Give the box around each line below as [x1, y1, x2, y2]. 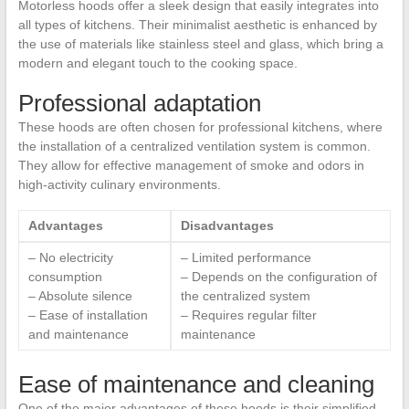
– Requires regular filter [180, 308, 317, 322]
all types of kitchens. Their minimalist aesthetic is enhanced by [17, 17, 377, 32]
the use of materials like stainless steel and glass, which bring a [17, 37, 383, 51]
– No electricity [27, 250, 113, 265]
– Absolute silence [27, 288, 132, 303]
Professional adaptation [17, 89, 261, 117]
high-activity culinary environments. [17, 177, 221, 192]
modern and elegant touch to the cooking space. [17, 56, 298, 70]
